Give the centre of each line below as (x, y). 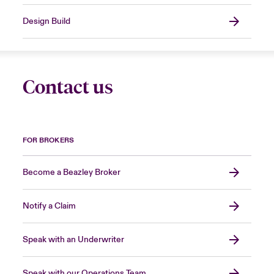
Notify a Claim (49, 206)
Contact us (68, 87)
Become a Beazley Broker (71, 173)
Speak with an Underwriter (73, 240)
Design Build (46, 22)
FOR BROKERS (48, 141)
